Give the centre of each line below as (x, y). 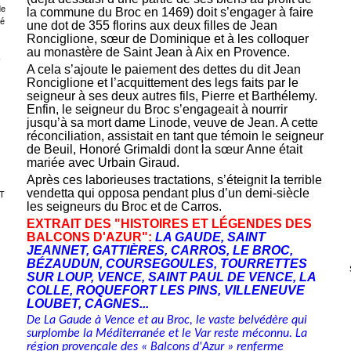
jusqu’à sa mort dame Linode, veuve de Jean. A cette (172, 123)
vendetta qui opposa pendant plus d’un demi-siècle (168, 194)
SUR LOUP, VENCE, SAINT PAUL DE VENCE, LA (171, 277)
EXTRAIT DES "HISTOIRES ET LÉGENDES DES (169, 224)
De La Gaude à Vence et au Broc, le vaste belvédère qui (166, 321)
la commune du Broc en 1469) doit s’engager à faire (170, 13)
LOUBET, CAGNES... (87, 304)
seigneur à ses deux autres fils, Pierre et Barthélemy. (172, 96)
